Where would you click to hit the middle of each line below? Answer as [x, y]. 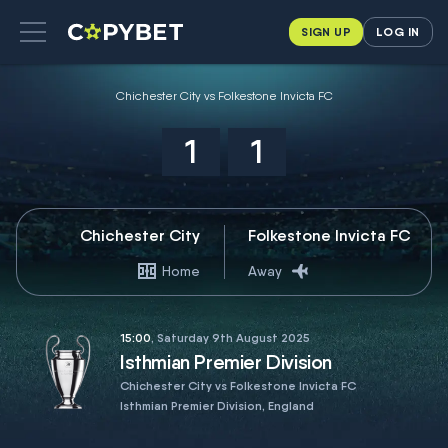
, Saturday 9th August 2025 [230, 337]
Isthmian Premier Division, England [217, 405]
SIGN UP [326, 31]
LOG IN [398, 31]
